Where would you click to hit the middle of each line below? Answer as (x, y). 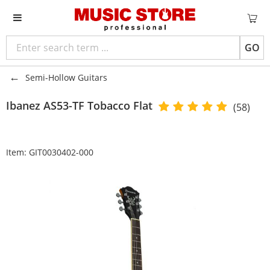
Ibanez (23, 105)
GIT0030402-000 (61, 152)
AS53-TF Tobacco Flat (98, 105)
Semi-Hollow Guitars (66, 77)
